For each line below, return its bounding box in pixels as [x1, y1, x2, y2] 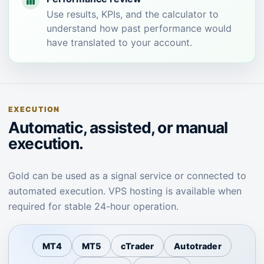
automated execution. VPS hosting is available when [8, 185, 242, 197]
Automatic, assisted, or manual [8, 118, 228, 137]
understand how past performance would [47, 22, 232, 34]
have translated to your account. [47, 37, 192, 48]
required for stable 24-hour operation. [8, 200, 179, 212]
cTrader [121, 240, 154, 251]
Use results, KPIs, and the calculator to [47, 8, 219, 20]
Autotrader [174, 240, 222, 251]
